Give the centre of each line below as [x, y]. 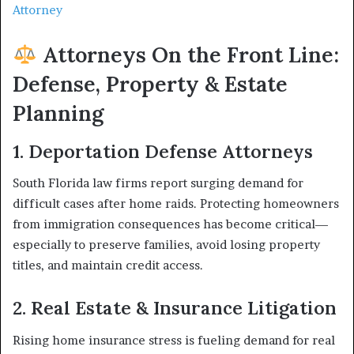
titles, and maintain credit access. [108, 265]
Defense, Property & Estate [150, 84]
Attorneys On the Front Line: [188, 55]
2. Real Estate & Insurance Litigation [175, 308]
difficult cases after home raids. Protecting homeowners [176, 203]
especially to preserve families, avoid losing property [166, 245]
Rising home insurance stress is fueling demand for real [174, 340]
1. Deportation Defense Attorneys [163, 151]
